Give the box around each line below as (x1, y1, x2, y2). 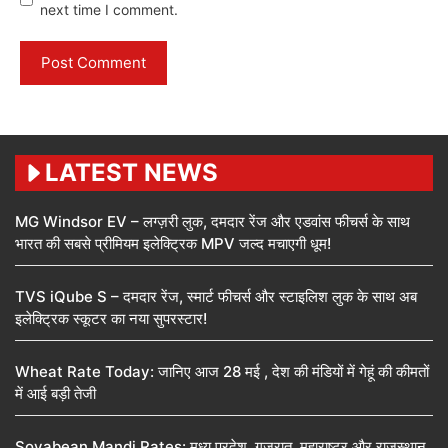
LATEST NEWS (45, 158, 218, 188)
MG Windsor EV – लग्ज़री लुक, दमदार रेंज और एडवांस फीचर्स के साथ (15, 212, 410, 232)
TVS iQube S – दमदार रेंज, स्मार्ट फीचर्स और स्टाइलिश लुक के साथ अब (15, 287, 417, 307)
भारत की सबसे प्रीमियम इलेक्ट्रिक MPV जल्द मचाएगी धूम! (15, 234, 331, 254)
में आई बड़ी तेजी (15, 384, 96, 404)
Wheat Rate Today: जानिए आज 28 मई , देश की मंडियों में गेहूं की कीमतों (15, 362, 429, 382)
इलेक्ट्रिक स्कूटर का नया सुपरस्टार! (15, 309, 207, 329)
